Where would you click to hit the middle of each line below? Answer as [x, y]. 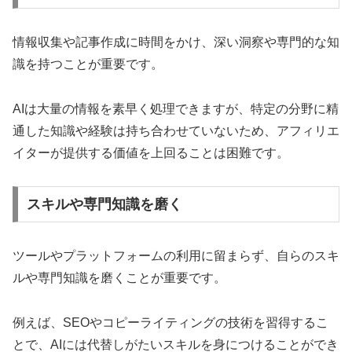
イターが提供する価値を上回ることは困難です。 [151, 152]
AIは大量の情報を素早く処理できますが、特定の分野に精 [176, 108]
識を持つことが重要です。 [88, 64]
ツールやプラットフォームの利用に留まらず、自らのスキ [176, 256]
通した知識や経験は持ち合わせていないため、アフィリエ [176, 130]
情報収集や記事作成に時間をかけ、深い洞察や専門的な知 [176, 42]
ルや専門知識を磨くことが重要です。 [119, 278]
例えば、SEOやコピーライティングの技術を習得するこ [170, 322]
